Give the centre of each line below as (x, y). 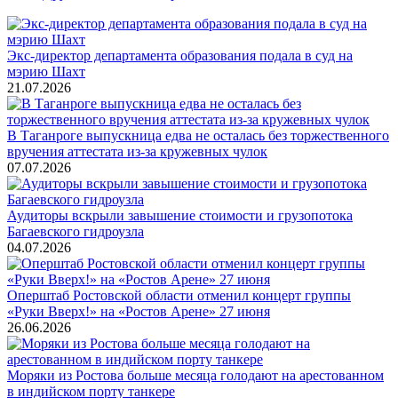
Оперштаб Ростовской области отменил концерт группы (179, 295)
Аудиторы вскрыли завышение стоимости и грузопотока (180, 215)
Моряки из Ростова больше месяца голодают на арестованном (195, 375)
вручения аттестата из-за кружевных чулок (137, 151)
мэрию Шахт (46, 71)
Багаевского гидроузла (76, 231)
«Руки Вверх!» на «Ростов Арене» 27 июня (139, 311)
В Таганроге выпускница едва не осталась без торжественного (198, 135)
